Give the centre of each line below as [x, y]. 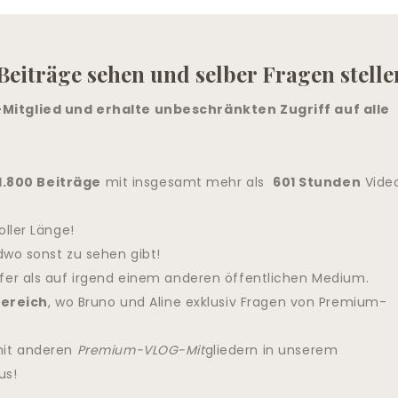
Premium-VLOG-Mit [141, 350]
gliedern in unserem [271, 350]
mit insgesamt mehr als [187, 182]
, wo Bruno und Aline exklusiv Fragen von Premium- [217, 302]
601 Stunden [317, 182]
